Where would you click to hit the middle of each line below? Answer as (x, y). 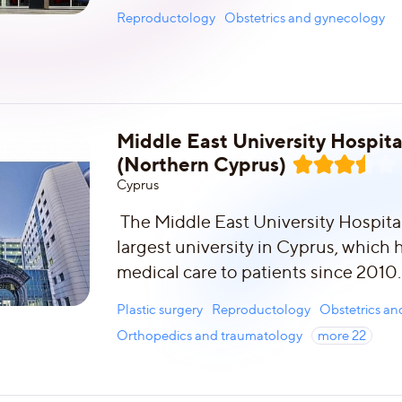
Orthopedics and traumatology (210, 335)
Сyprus (138, 185)
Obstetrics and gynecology (305, 18)
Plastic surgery (160, 310)
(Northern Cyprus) (201, 164)
